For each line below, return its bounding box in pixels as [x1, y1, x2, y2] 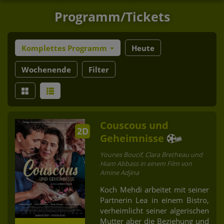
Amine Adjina [100, 167, 139, 177]
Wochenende [21, 64, 71, 74]
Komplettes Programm [21, 42, 109, 53]
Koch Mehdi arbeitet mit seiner [100, 184, 209, 194]
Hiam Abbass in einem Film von [100, 158, 192, 168]
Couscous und [100, 118, 168, 132]
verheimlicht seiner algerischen [100, 205, 209, 215]
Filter [88, 64, 109, 74]
